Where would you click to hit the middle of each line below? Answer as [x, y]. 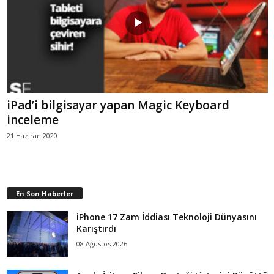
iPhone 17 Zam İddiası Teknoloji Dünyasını [167, 217]
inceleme [33, 120]
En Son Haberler [45, 193]
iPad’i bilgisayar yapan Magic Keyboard [118, 105]
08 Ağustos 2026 [102, 243]
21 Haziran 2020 [32, 135]
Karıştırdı [96, 228]
